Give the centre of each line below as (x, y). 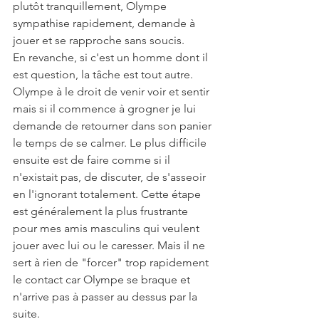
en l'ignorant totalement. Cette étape (108, 194)
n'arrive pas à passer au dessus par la (106, 297)
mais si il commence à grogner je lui (106, 109)
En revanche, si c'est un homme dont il (112, 58)
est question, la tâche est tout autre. (104, 75)
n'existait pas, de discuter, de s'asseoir (111, 177)
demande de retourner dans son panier (114, 126)
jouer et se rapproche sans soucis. (99, 41)
